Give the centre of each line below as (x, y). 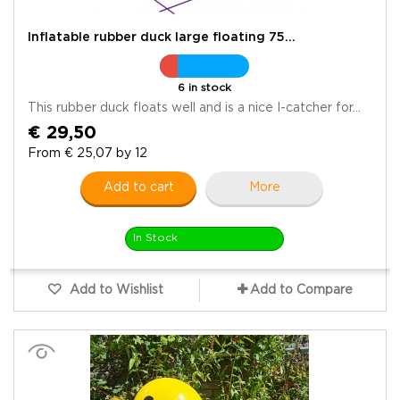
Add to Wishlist (115, 290)
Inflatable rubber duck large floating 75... (162, 37)
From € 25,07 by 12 (87, 153)
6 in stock (204, 87)
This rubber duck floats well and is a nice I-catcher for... (194, 108)
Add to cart (138, 187)
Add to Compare (301, 290)
